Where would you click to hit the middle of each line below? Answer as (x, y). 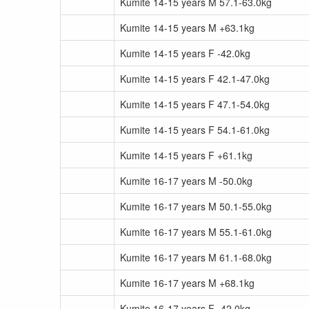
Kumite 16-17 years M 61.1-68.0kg (196, 257)
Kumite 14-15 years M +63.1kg (187, 28)
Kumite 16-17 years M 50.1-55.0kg (196, 206)
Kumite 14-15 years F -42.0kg (185, 53)
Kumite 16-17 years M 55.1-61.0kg (196, 232)
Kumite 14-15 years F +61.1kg (186, 155)
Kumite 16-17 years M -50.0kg (186, 181)
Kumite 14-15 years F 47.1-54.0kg (195, 104)
